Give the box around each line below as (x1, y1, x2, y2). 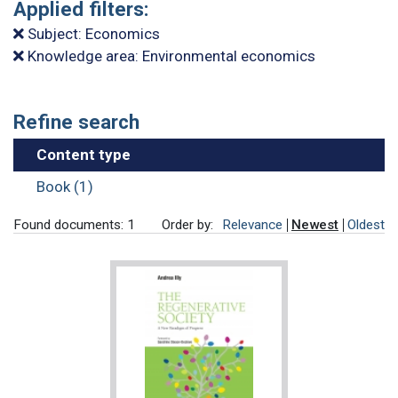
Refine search (13, 110, 139, 134)
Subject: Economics (24, 25, 160, 44)
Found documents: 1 (13, 217, 135, 234)
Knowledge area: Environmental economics (24, 47, 315, 66)
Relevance (222, 217, 283, 234)
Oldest (347, 217, 385, 234)
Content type (36, 146, 131, 164)
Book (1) (36, 177, 93, 195)
